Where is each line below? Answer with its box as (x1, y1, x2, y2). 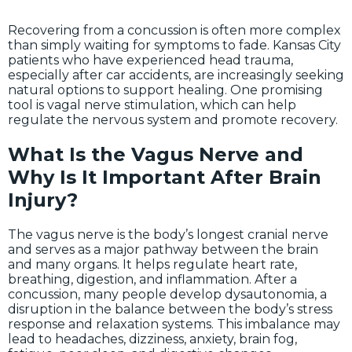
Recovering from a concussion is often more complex (8, 22, 341, 38)
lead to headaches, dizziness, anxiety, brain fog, (8, 331, 297, 346)
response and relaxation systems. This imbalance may (8, 316, 340, 332)
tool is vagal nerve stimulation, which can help (8, 97, 296, 112)
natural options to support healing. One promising (8, 82, 323, 97)
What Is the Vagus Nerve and (8, 142, 303, 166)
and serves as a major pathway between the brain (8, 241, 318, 257)
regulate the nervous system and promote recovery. (8, 112, 338, 127)
